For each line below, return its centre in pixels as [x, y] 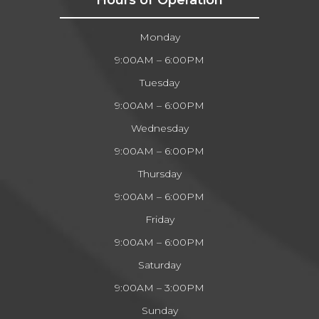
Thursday [159, 173]
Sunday [159, 310]
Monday [159, 37]
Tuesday [159, 82]
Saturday [159, 265]
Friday [159, 219]
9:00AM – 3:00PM [159, 287]
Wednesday [159, 128]
